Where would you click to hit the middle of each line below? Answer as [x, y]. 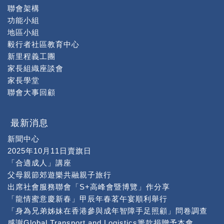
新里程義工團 [31, 56]
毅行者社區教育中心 [43, 44]
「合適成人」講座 [39, 163]
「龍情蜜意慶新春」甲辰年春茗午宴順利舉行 [87, 199]
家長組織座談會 [35, 68]
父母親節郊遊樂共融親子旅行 [59, 175]
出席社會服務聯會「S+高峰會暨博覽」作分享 [89, 187]
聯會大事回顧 [31, 92]
